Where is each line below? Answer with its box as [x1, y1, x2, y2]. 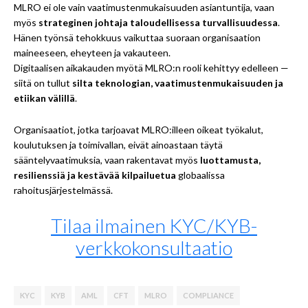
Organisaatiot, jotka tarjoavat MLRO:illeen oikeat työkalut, [14, 123, 263, 135]
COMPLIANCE [183, 290, 234, 300]
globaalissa [176, 168, 225, 181]
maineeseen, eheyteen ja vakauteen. [14, 46, 170, 58]
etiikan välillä [14, 91, 75, 104]
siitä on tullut [14, 76, 72, 89]
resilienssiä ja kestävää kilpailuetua [14, 168, 176, 181]
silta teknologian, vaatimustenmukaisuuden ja [72, 76, 283, 89]
